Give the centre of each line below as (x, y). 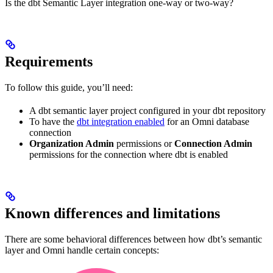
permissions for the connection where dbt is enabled (129, 155)
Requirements (49, 62)
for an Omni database (207, 122)
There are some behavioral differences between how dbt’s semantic (133, 239)
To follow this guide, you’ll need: (69, 88)
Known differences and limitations (112, 214)
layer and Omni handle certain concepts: (82, 250)
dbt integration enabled (121, 122)
